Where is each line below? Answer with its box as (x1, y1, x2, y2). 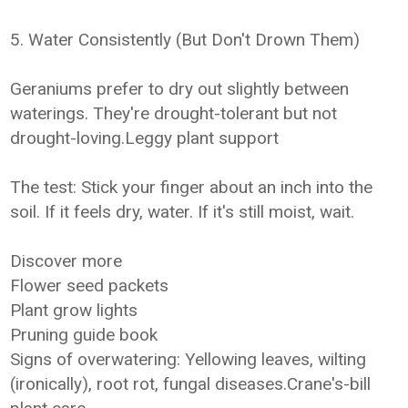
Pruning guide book (10, 324, 158, 345)
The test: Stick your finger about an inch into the (10, 177, 373, 198)
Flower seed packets (10, 275, 169, 296)
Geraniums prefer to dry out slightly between (10, 78, 350, 99)
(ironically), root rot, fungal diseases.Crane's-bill (10, 373, 372, 394)
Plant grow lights (10, 300, 138, 321)
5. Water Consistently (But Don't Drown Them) (10, 29, 361, 50)
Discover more (10, 250, 123, 271)
